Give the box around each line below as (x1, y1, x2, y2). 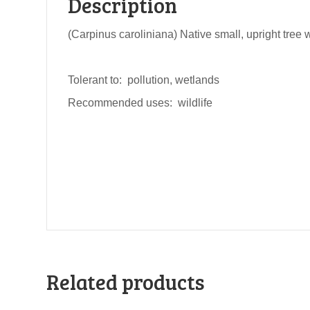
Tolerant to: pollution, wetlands (68, 74, 220, 86)
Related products (46, 268, 206, 296)
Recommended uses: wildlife (68, 97, 213, 109)
